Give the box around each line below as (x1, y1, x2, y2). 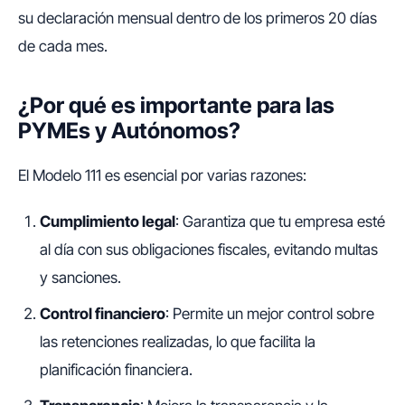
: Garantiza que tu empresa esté (175, 212, 385, 231)
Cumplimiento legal (40, 212, 175, 231)
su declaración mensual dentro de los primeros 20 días (18, 9, 377, 28)
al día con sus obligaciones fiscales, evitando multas (40, 240, 378, 259)
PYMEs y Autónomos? (18, 118, 240, 145)
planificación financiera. (40, 361, 193, 380)
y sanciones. (40, 268, 121, 287)
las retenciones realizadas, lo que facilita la (40, 333, 316, 352)
